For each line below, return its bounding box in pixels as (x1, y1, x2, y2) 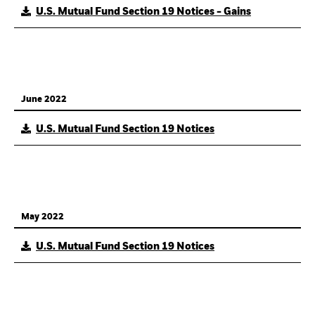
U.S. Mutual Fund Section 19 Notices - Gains (36, 7, 251, 17)
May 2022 (21, 213, 64, 221)
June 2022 (21, 96, 67, 104)
